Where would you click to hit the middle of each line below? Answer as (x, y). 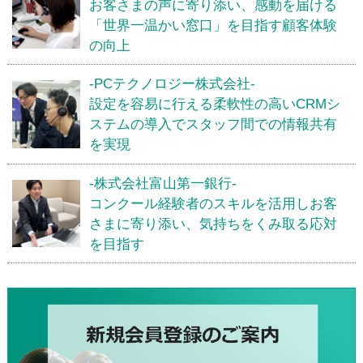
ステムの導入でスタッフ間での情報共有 (214, 125)
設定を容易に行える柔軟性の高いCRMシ (215, 105)
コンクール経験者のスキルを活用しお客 (214, 203)
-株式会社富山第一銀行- (163, 183)
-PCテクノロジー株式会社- (173, 84)
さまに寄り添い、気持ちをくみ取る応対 (214, 224)
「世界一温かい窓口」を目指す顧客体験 (214, 25)
